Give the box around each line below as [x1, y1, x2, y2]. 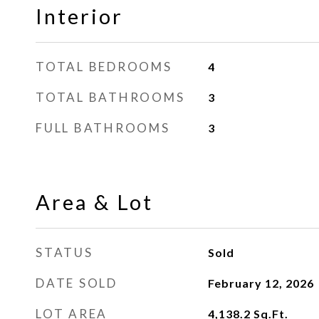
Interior [36, 4, 123, 28]
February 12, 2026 [207, 276, 314, 290]
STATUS [36, 245, 93, 260]
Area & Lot [36, 189, 153, 214]
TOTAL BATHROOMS [36, 90, 185, 105]
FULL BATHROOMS [36, 120, 170, 135]
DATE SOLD [36, 276, 117, 291]
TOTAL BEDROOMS [36, 59, 172, 74]
